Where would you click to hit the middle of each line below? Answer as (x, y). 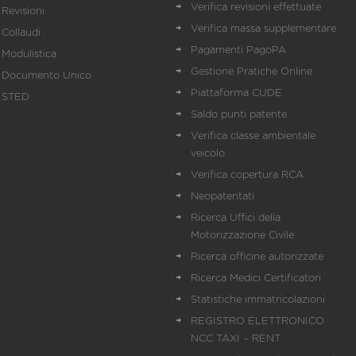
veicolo (208, 154)
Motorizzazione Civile (242, 236)
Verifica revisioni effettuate (256, 8)
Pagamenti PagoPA (238, 50)
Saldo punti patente (239, 115)
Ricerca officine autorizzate (257, 257)
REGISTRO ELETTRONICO (257, 321)
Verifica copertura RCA (247, 175)
